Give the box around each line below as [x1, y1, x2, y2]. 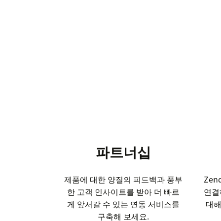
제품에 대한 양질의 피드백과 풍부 [64, 173, 183, 185]
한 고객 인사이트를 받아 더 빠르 [67, 185, 180, 198]
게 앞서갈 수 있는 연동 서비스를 [67, 198, 180, 210]
